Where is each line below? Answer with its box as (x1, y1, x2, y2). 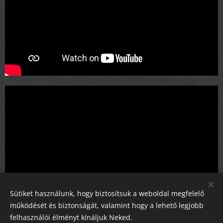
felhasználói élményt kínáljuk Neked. (10, 213, 132, 222)
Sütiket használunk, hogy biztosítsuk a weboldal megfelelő (10, 189, 204, 198)
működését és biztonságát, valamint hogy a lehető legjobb (10, 201, 204, 210)
